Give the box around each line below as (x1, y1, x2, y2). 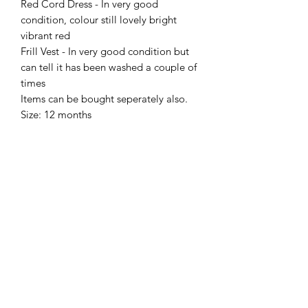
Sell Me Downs (71, 189, 148, 210)
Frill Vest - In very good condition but (21, 44, 189, 58)
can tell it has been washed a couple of (21, 60, 197, 74)
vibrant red (21, 28, 70, 42)
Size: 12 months (21, 107, 91, 121)
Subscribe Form (7, 233, 98, 256)
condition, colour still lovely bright (21, 12, 177, 26)
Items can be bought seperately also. (21, 91, 190, 105)
